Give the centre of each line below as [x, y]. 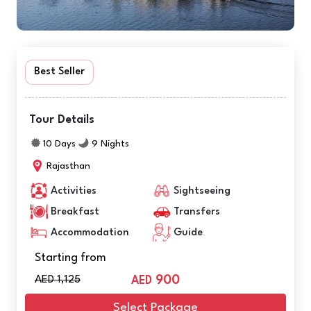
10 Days [58, 143]
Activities [72, 191]
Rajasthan [67, 166]
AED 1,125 [58, 279]
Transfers [195, 212]
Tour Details [62, 119]
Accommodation [89, 233]
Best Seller [59, 72]
